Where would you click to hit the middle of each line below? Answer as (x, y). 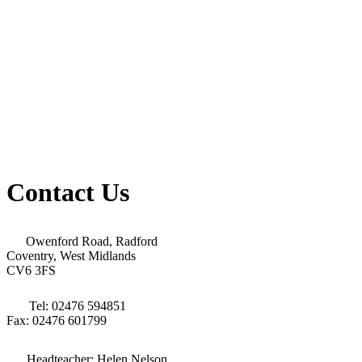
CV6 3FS (31, 270)
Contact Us (68, 193)
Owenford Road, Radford (92, 241)
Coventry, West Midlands (71, 255)
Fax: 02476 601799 (57, 320)
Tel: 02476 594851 (78, 305)
